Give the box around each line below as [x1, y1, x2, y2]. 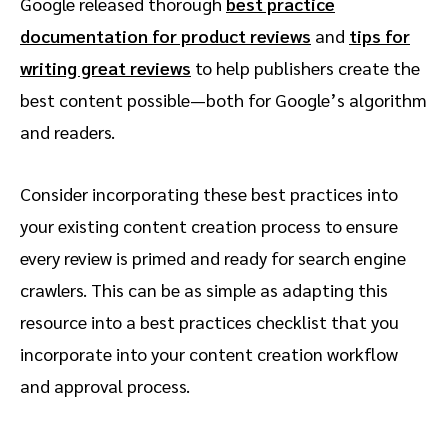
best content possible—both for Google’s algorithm [20, 88, 427, 112]
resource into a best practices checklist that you [20, 310, 399, 334]
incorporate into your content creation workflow [20, 342, 398, 366]
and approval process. [20, 374, 190, 398]
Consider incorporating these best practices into [20, 182, 398, 206]
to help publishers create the [191, 56, 420, 80]
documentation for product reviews [20, 24, 311, 48]
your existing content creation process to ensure [20, 214, 398, 238]
